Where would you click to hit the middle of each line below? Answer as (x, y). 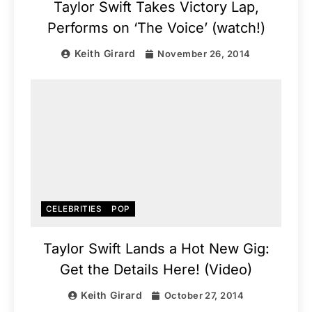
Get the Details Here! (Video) (156, 269)
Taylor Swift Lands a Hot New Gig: (156, 248)
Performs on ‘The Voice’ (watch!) (156, 28)
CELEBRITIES (74, 209)
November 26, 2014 (204, 53)
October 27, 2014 (204, 295)
